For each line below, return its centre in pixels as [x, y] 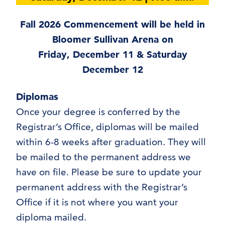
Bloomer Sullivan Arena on [113, 39]
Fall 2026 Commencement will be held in [113, 24]
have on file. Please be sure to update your [109, 172]
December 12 [113, 70]
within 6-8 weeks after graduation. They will [111, 142]
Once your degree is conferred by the [98, 112]
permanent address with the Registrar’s [102, 187]
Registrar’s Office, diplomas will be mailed [107, 127]
